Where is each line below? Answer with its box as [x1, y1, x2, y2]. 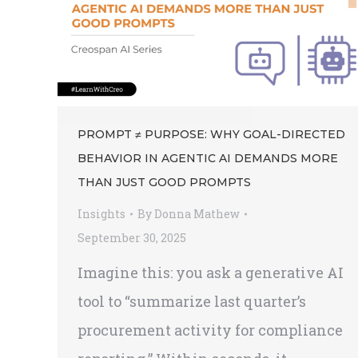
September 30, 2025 [78, 230, 186, 246]
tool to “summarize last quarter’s [78, 292, 306, 312]
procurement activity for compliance [78, 320, 343, 340]
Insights [78, 206, 125, 222]
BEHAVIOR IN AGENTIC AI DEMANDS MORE [78, 151, 338, 166]
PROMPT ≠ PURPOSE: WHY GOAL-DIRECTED [78, 127, 345, 142]
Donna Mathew [154, 206, 240, 222]
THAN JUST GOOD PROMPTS [78, 175, 251, 190]
